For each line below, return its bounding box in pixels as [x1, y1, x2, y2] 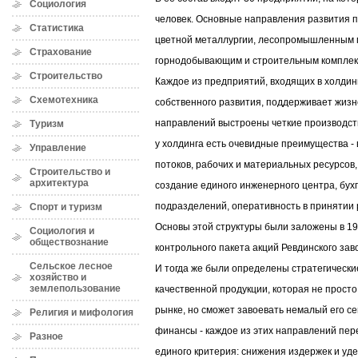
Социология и [30, 225, 94, 237]
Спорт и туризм [30, 201, 102, 213]
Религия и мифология [30, 307, 133, 318]
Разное [30, 331, 63, 342]
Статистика [30, 22, 84, 34]
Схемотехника [30, 94, 98, 105]
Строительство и [30, 166, 110, 177]
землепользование [30, 283, 121, 294]
